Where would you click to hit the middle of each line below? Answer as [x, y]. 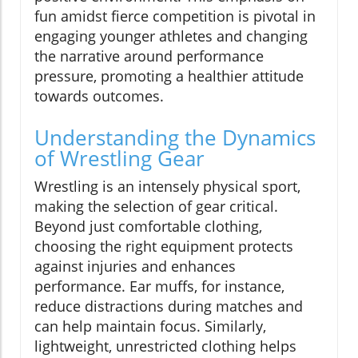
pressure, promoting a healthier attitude [169, 76]
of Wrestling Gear [119, 158]
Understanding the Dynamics [175, 137]
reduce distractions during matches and [169, 306]
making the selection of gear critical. [156, 206]
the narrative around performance [149, 56]
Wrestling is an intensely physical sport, [167, 186]
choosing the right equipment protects [164, 246]
